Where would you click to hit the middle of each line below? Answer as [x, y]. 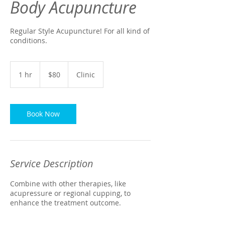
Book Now [43, 114]
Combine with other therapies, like [68, 184]
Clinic [86, 75]
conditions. [29, 40]
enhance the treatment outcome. [66, 203]
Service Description [52, 163]
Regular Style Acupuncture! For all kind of [80, 31]
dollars [48, 76]
